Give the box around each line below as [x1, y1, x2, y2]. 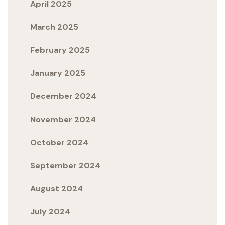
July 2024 [30, 206, 70, 217]
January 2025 [30, 68, 85, 79]
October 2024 [30, 137, 88, 148]
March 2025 [30, 22, 78, 33]
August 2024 [30, 183, 83, 194]
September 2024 [30, 160, 100, 171]
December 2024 [30, 91, 96, 102]
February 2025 [30, 45, 90, 56]
